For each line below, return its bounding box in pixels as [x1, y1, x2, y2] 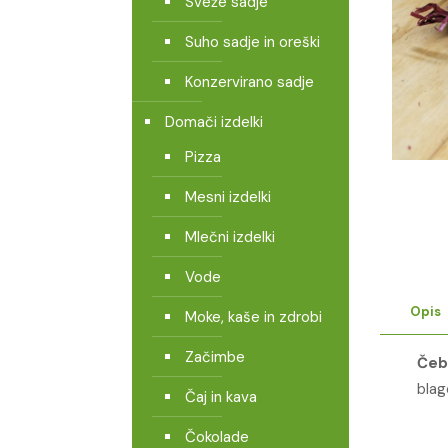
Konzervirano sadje [185, 72, 314, 92]
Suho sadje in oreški [185, 32, 320, 52]
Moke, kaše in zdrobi [185, 307, 322, 327]
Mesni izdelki [185, 187, 271, 207]
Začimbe [185, 347, 245, 367]
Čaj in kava [185, 387, 257, 407]
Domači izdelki [165, 112, 263, 132]
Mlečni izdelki [185, 227, 275, 247]
